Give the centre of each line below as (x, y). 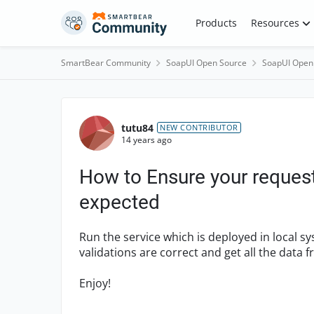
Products (216, 23)
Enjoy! (95, 283)
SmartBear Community (106, 63)
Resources (275, 23)
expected (120, 202)
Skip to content (110, 20)
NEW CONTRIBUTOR (199, 127)
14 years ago (146, 139)
